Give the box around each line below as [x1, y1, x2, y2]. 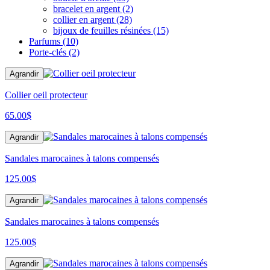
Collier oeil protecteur [5, 90, 87, 101]
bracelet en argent [53, 4, 120, 14]
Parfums [29, 36, 63, 47]
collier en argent [53, 14, 114, 25]
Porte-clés [29, 47, 69, 58]
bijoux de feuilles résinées [53, 25, 151, 36]
